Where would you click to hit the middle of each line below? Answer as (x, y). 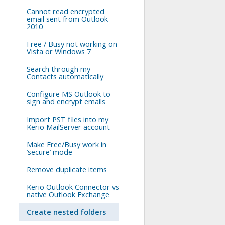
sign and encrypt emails (66, 102)
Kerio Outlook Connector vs (73, 187)
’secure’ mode (49, 152)
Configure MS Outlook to (69, 94)
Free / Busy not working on (72, 44)
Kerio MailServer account (68, 127)
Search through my (59, 69)
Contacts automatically (65, 77)
